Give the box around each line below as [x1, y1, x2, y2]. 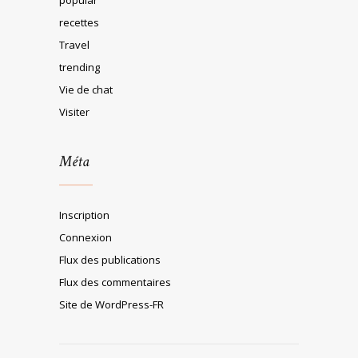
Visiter [59, 104, 89, 119]
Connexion [59, 229, 112, 245]
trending [59, 59, 100, 74]
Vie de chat [59, 82, 113, 97]
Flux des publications [59, 252, 161, 267]
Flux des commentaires [59, 274, 171, 289]
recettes [59, 14, 99, 30]
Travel [59, 37, 89, 52]
